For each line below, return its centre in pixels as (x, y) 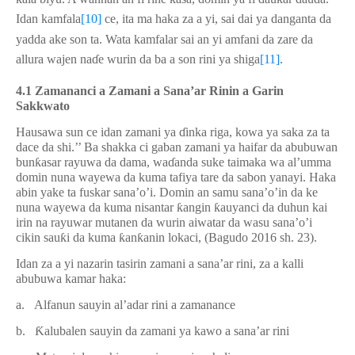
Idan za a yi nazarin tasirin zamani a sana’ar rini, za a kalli (160, 263)
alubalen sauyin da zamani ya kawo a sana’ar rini (167, 331)
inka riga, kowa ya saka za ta (258, 132)
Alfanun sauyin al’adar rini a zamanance (135, 305)
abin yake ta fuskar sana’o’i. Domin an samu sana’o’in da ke (167, 192)
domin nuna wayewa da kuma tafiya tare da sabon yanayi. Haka (176, 177)
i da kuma (93, 237)
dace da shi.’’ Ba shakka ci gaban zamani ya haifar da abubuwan (177, 147)
